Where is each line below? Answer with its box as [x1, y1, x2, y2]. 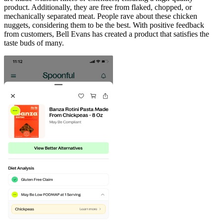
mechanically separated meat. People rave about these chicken [4, 11, 197, 20]
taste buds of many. [4, 38, 64, 47]
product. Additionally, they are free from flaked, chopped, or [4, 2, 192, 11]
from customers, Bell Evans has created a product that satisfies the [4, 29, 209, 38]
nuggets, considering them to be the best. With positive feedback [4, 20, 204, 29]
